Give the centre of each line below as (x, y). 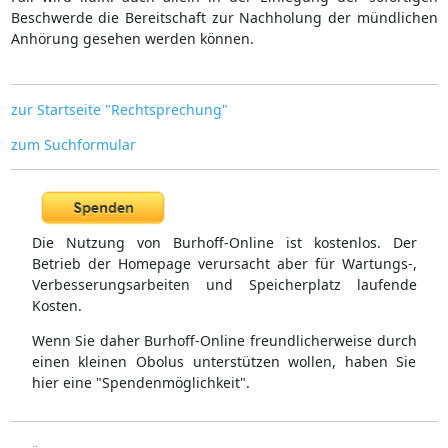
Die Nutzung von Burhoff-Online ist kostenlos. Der (224, 243)
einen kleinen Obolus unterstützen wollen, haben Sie (224, 362)
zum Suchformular (73, 144)
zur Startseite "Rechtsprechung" (119, 109)
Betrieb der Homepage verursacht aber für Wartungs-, (224, 264)
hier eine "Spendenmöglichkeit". (140, 383)
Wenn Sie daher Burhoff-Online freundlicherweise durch (224, 341)
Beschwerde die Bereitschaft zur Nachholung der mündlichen (224, 17)
